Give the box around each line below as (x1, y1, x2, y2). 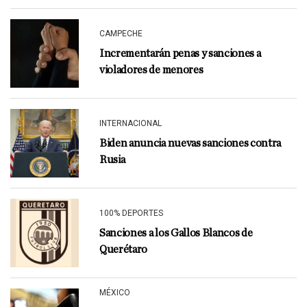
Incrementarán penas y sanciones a (99, 48, 261, 59)
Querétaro (99, 244, 148, 255)
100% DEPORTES (99, 208, 163, 218)
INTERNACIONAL (99, 119, 162, 128)
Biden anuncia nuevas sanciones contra (99, 138, 282, 149)
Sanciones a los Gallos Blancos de (99, 228, 253, 238)
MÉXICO (99, 288, 130, 297)
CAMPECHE (99, 29, 143, 38)
